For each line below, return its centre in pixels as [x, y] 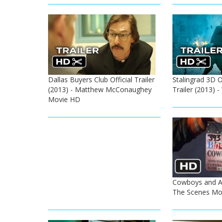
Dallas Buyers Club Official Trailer [101, 79]
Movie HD [64, 99]
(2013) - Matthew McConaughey [100, 89]
